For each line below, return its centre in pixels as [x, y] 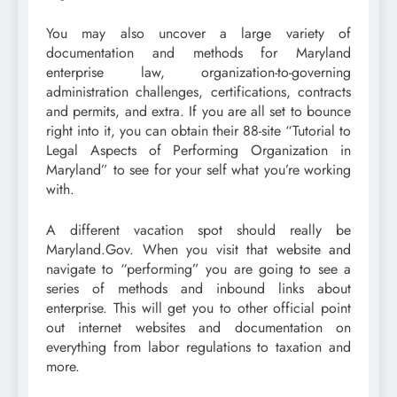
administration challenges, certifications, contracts [198, 91]
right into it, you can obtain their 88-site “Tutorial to [198, 130]
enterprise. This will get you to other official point [198, 307]
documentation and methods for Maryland [198, 52]
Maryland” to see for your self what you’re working [198, 169]
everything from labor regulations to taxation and [198, 346]
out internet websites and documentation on [198, 327]
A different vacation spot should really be [198, 230]
